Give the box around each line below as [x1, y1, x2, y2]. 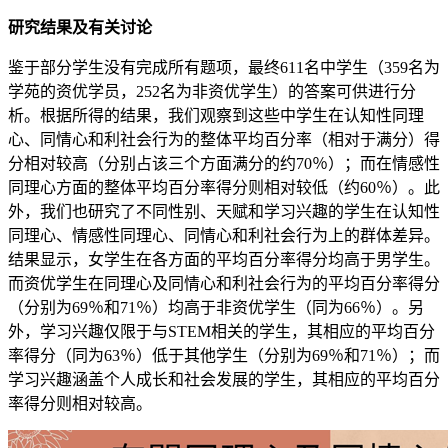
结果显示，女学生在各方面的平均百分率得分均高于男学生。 [8, 251, 440, 269]
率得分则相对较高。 [8, 395, 152, 413]
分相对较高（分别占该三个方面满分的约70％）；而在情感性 [8, 155, 440, 173]
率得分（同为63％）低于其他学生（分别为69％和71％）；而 [8, 347, 440, 365]
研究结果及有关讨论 [8, 19, 152, 37]
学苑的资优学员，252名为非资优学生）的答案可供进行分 [8, 83, 416, 101]
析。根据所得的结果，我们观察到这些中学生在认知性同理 [8, 107, 424, 125]
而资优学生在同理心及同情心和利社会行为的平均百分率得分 [8, 275, 440, 293]
